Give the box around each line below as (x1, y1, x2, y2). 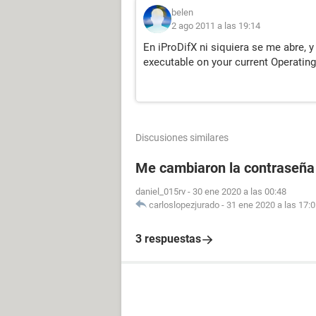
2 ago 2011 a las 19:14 (171, 20, 260, 31)
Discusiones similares (135, 132, 229, 143)
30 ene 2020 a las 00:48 (193, 186, 286, 197)
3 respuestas (135, 232, 201, 245)
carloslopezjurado (149, 200, 219, 210)
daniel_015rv (135, 186, 186, 197)
